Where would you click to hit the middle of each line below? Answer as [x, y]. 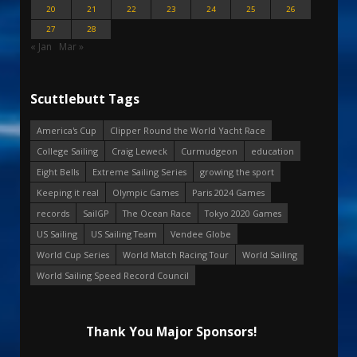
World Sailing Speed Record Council [113, 276]
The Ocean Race [157, 214]
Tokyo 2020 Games [243, 214]
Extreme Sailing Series [139, 172]
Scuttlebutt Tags [85, 99]
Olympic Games [145, 193]
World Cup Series [73, 255]
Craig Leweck [139, 151]
